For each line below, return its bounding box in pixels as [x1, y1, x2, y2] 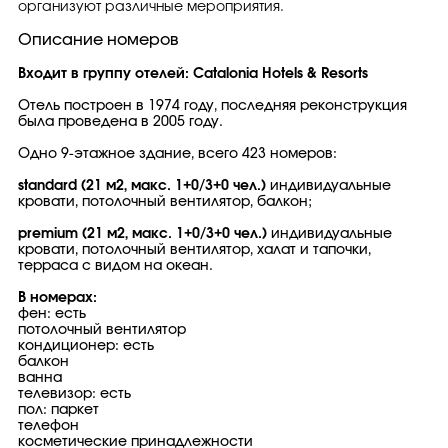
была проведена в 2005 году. [18, 115, 223, 129]
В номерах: [18, 291, 97, 305]
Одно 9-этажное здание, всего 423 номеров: [18, 147, 337, 161]
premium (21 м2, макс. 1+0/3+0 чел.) [18, 227, 267, 241]
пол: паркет [18, 403, 99, 417]
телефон [18, 419, 79, 433]
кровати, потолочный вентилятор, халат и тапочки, [18, 243, 371, 257]
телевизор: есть [18, 387, 131, 401]
